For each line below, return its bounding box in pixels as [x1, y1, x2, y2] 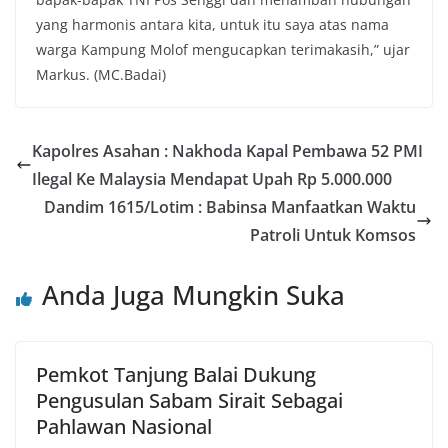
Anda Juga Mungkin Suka [42, 277, 345, 313]
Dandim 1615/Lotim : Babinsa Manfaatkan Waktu [44, 196, 416, 218]
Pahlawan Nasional [36, 413, 212, 440]
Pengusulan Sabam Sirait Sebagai [36, 387, 343, 414]
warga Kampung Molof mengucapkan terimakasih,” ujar [36, 40, 410, 59]
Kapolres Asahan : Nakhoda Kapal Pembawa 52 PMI [32, 140, 423, 162]
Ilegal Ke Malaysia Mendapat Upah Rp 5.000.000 [32, 168, 392, 190]
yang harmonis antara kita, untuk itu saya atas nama [36, 15, 389, 34]
